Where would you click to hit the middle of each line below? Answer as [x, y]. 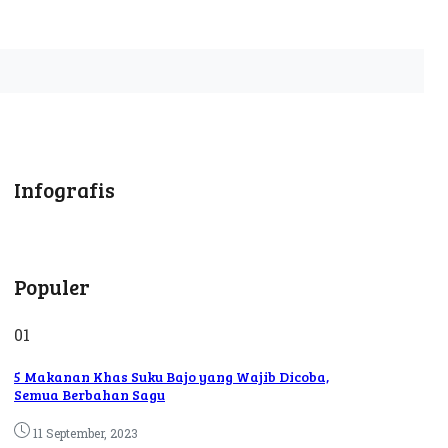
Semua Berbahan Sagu [89, 394]
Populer [52, 286]
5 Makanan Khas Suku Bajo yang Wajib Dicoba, [171, 376]
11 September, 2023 [85, 433]
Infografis [64, 189]
